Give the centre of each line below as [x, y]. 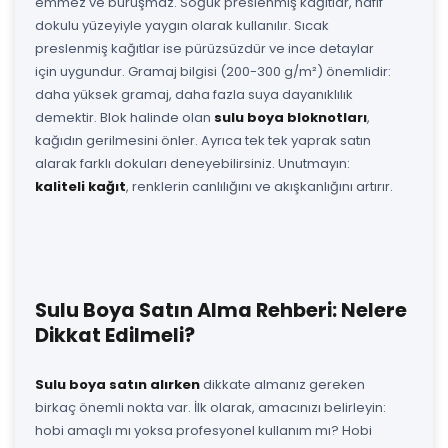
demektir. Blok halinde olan [124, 117]
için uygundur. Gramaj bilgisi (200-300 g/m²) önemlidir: [213, 71]
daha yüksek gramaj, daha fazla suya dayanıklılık [194, 94]
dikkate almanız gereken [282, 384]
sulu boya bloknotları [290, 117]
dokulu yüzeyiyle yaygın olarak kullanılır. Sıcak [182, 25]
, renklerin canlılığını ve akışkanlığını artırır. [259, 186]
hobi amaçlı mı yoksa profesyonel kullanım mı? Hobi [203, 430]
